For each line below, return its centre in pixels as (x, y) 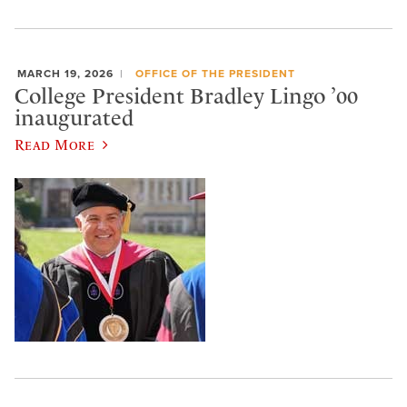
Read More (55, 144)
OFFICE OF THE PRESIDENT (215, 73)
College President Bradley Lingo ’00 (186, 97)
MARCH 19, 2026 (65, 73)
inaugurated (74, 119)
